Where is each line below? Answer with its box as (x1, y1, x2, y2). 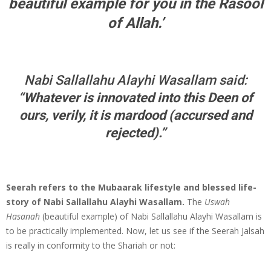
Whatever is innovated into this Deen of (24, 90, 253, 105)
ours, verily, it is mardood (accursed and (19, 107, 252, 123)
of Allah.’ (107, 14, 164, 31)
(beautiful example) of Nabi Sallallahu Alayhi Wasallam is (42, 210, 262, 222)
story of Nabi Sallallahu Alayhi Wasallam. (6, 195, 184, 207)
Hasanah (6, 210, 42, 222)
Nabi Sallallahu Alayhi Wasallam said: (24, 72, 247, 88)
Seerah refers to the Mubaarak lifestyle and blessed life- (6, 181, 256, 193)
